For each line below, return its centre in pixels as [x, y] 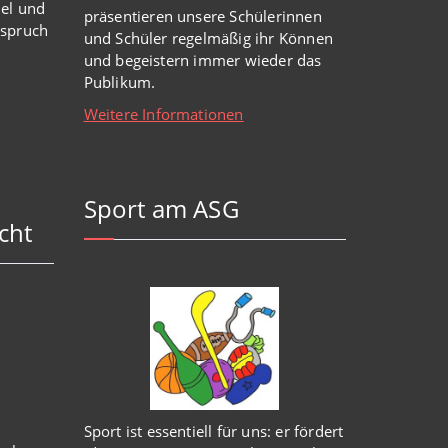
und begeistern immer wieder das [202, 60]
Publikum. [119, 82]
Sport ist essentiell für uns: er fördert [213, 430]
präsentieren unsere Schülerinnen [202, 16]
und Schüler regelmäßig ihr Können [208, 38]
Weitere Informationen [163, 114]
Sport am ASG [161, 208]
